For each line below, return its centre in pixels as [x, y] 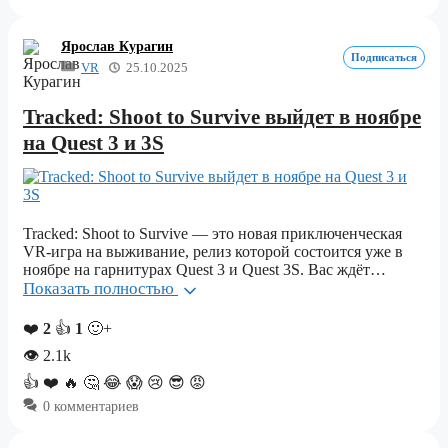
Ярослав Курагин [117, 46]
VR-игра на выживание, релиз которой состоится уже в [213, 252]
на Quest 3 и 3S [93, 143]
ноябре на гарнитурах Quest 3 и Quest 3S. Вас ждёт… [204, 270]
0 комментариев [91, 406]
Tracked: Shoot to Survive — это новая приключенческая [212, 234]
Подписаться [384, 57]
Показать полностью [100, 289]
